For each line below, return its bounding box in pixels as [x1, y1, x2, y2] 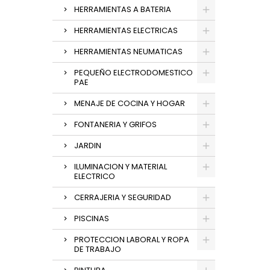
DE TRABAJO [74, 243, 121, 255]
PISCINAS [74, 213, 109, 224]
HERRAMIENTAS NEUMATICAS [74, 46, 183, 57]
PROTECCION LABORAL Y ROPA [74, 234, 189, 245]
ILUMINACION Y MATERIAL [74, 161, 167, 172]
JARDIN [74, 140, 101, 151]
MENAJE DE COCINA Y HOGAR [74, 98, 185, 109]
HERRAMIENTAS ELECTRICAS [74, 25, 178, 36]
